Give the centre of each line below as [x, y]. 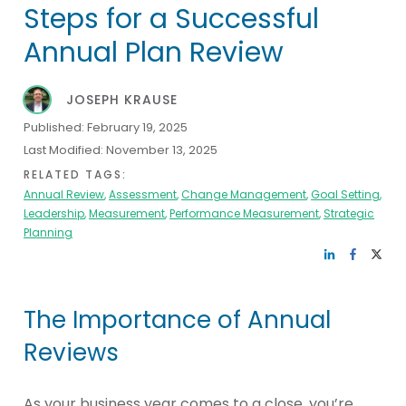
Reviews [71, 352]
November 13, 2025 [162, 150]
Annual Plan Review [154, 52]
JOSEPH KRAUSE [122, 99]
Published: [55, 127]
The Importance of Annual [177, 319]
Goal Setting [345, 194]
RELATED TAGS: [75, 174]
